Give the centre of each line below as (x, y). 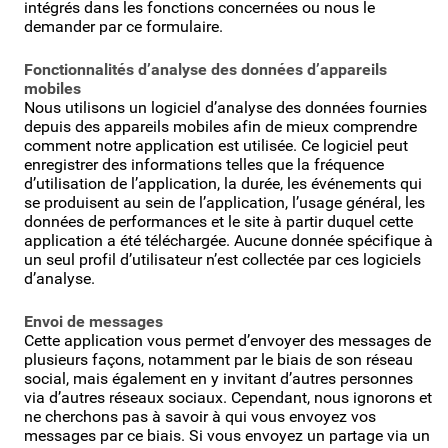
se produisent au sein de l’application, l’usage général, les (224, 202)
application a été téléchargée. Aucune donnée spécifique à (228, 240)
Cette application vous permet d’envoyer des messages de (227, 340)
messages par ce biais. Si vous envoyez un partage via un (227, 435)
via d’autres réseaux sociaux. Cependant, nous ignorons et (228, 397)
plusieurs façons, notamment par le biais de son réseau (218, 359)
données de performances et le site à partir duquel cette (218, 221)
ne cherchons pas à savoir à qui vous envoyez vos (200, 416)
